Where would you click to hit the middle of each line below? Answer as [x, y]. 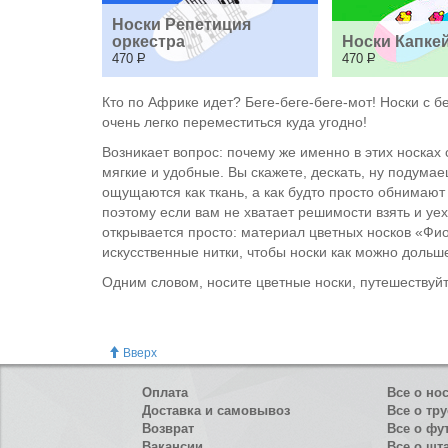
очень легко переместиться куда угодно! [234, 122]
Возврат [168, 429]
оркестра [148, 41]
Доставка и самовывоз [216, 411]
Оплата [165, 393]
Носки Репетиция [181, 24]
